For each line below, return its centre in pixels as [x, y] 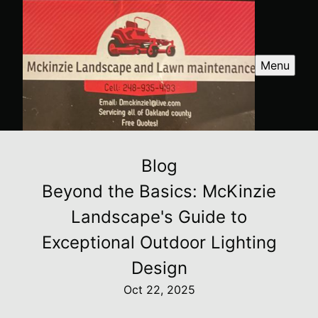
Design [159, 268]
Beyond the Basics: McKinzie [159, 191]
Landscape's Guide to [159, 216]
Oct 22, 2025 [159, 289]
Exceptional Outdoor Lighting [159, 242]
